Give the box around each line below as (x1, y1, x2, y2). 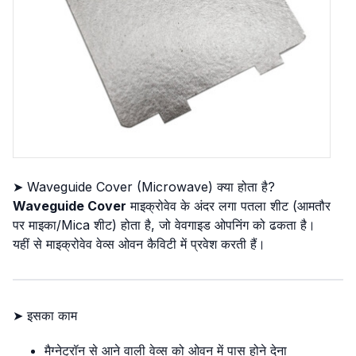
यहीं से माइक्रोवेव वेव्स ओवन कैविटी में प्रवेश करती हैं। (13, 236, 265, 252)
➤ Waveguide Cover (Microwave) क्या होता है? (13, 179, 275, 195)
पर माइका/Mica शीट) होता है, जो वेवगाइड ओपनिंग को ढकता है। (13, 217, 315, 233)
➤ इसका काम (13, 308, 77, 323)
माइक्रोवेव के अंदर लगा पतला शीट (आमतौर (126, 198, 331, 214)
